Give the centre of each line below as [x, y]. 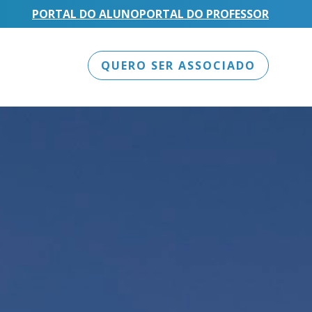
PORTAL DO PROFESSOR [204, 14]
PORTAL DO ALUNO [86, 14]
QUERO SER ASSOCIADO [178, 65]
